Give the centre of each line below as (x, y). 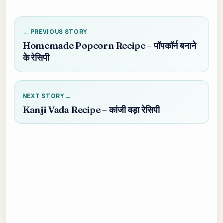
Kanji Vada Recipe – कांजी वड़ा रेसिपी (91, 110)
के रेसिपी (36, 58)
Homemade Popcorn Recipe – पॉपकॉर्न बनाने (109, 46)
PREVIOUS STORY (59, 32)
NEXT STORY (43, 96)
